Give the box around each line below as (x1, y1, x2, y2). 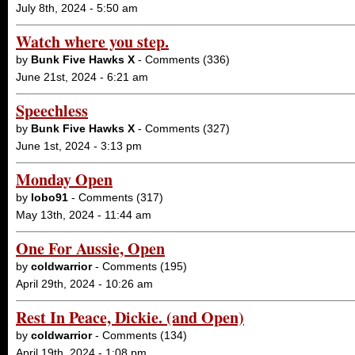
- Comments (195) (92, 260, 187, 273)
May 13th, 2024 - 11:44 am (16, 208, 151, 221)
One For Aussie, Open (16, 237, 165, 260)
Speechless (16, 99, 88, 122)
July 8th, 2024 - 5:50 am (16, 2, 138, 14)
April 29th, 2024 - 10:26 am (16, 277, 153, 290)
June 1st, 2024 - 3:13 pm (16, 139, 142, 152)
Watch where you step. (16, 30, 169, 53)
